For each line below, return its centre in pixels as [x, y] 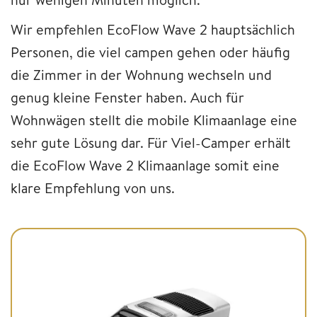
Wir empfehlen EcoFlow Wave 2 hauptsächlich [153, 29]
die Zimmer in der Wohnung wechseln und [141, 74]
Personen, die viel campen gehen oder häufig [150, 52]
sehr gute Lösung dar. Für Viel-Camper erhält [151, 142]
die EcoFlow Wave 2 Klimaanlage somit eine [145, 165]
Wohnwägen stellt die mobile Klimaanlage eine [154, 120]
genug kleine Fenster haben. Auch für [127, 97]
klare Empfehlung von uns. [93, 188]
